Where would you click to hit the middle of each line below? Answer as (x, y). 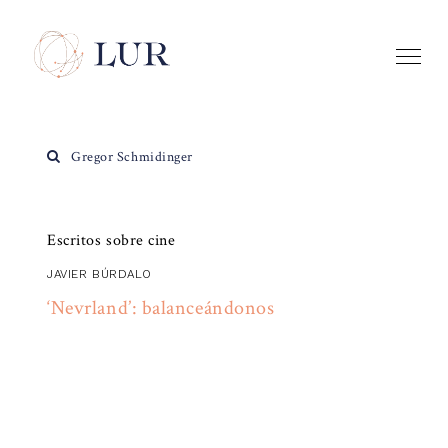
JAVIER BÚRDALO (99, 273)
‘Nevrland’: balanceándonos (161, 308)
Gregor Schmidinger (130, 156)
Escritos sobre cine (111, 240)
